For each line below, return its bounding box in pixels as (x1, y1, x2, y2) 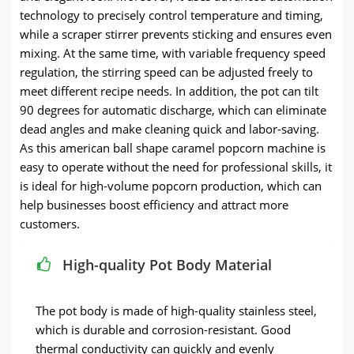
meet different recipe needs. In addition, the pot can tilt (20, 82, 318, 99)
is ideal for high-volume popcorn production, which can (20, 177, 322, 194)
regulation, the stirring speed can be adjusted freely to (20, 63, 313, 80)
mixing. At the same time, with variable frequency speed (20, 44, 326, 61)
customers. (20, 215, 80, 232)
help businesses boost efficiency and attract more (20, 196, 288, 213)
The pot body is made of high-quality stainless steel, (36, 303, 317, 319)
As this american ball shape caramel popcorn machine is (20, 139, 326, 156)
